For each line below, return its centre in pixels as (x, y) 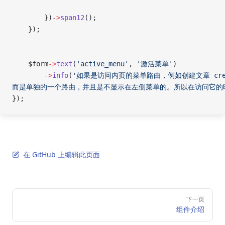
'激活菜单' (155, 64)
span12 (72, 18)
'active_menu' (102, 64)
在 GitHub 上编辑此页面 (62, 154)
